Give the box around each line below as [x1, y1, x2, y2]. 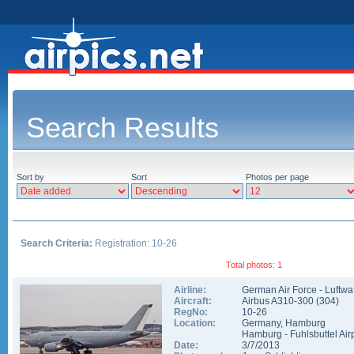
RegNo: [174, 307, 208, 318]
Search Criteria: [21, 238, 92, 249]
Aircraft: [174, 296, 212, 307]
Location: [174, 318, 216, 329]
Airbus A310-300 [242, 296, 316, 307]
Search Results [26, 111, 219, 144]
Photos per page [246, 172, 309, 182]
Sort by [17, 172, 44, 182]
